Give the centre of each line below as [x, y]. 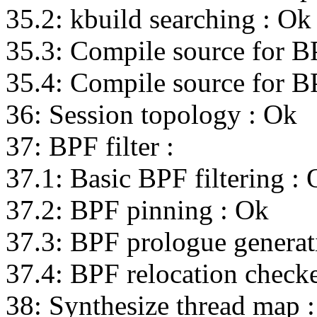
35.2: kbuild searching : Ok [158, 19]
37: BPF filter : [90, 146]
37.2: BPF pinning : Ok [137, 210]
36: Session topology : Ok [151, 115]
